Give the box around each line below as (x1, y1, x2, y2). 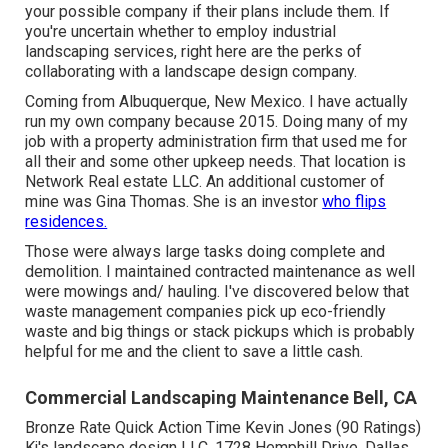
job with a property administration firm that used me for (25, 131, 408, 151)
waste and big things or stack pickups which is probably (25, 321, 416, 341)
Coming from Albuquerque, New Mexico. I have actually (25, 91, 409, 111)
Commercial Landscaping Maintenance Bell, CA (25, 386, 418, 408)
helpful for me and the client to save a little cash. (25, 341, 364, 361)
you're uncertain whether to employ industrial (25, 21, 337, 41)
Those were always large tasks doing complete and (25, 241, 386, 261)
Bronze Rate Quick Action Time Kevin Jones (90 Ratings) (25, 417, 422, 437)
